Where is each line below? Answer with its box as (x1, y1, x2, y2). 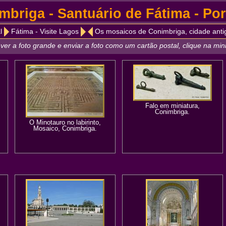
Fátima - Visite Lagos (11, 28, 79, 35)
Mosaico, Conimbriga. (33, 125, 97, 132)
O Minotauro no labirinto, (29, 119, 101, 126)
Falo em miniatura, (145, 102, 200, 109)
